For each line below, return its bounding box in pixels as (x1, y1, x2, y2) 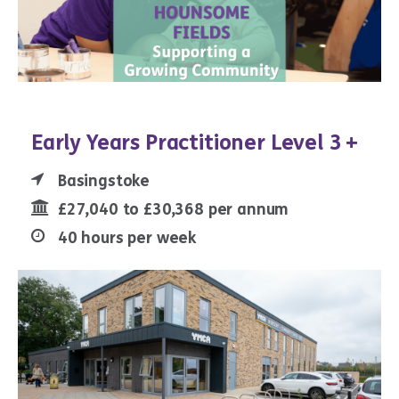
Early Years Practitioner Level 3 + (31, 130, 359, 157)
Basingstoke (58, 171, 151, 191)
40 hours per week (58, 228, 197, 248)
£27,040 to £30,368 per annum (58, 199, 289, 220)
